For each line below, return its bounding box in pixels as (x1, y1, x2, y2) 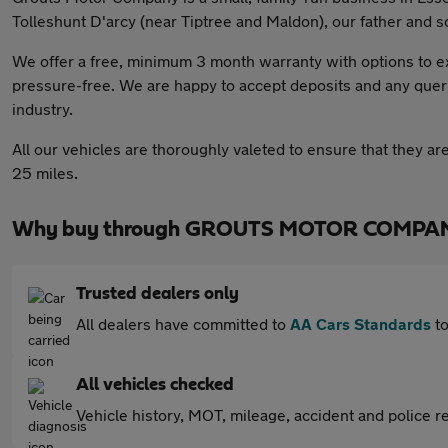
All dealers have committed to (76, 314, 290, 333)
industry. (12, 99, 73, 118)
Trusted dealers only (76, 285, 239, 303)
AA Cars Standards (290, 314, 431, 333)
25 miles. (12, 163, 78, 182)
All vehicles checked (76, 376, 234, 394)
